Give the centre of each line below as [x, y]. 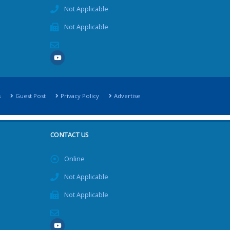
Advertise [127, 96]
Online [74, 159]
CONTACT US [69, 135]
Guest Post [30, 96]
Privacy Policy [80, 96]
